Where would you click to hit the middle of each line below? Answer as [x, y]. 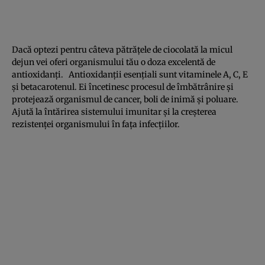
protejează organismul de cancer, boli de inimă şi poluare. [125, 99]
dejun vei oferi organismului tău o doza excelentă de [114, 62]
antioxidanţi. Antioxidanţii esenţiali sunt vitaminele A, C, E [130, 74]
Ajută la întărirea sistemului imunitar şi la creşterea [114, 112]
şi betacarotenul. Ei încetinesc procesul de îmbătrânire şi [123, 87]
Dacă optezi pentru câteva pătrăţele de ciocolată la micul [122, 49]
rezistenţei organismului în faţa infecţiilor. [96, 124]
